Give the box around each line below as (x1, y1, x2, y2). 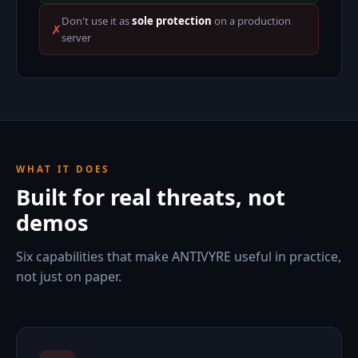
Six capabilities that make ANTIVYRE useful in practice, (16, 248, 341, 265)
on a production (212, 14, 291, 28)
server (62, 30, 91, 45)
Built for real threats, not (16, 182, 285, 212)
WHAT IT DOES (16, 163, 109, 175)
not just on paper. (16, 268, 121, 285)
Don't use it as (62, 14, 132, 28)
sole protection (132, 14, 212, 28)
